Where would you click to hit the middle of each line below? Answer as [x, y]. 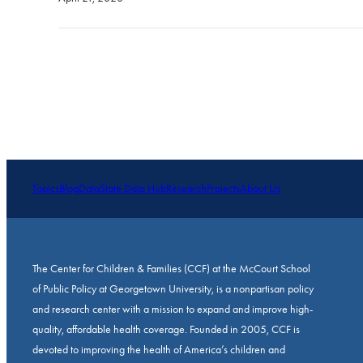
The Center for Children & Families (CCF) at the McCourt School [171, 269]
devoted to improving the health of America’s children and [159, 350]
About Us [260, 189]
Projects [223, 189]
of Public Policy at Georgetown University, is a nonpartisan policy [173, 289]
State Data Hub [133, 189]
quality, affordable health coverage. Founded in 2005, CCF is [166, 330]
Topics [46, 189]
